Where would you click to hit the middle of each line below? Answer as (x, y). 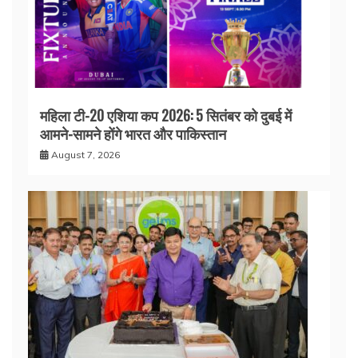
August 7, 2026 (86, 155)
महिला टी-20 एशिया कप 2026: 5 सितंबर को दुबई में (166, 115)
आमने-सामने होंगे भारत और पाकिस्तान (133, 133)
